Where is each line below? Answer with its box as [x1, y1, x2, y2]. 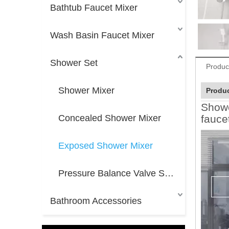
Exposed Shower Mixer [58, 141, 153, 151]
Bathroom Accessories [50, 196, 142, 206]
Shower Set [50, 58, 98, 68]
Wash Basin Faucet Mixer [50, 30, 154, 40]
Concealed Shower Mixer [58, 113, 161, 123]
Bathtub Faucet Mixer [50, 3, 138, 13]
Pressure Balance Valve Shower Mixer [165, 168, 174, 178]
